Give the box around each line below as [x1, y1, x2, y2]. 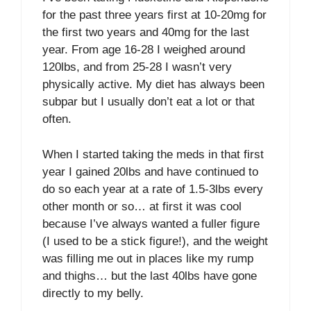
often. [42, 112, 72, 126]
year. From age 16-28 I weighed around [42, 43, 245, 56]
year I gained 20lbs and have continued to [42, 165, 258, 178]
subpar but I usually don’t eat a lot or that [42, 95, 255, 108]
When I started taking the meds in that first [42, 147, 264, 161]
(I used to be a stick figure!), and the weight [42, 234, 268, 248]
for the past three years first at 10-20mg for [42, 8, 267, 22]
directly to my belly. [42, 286, 144, 300]
